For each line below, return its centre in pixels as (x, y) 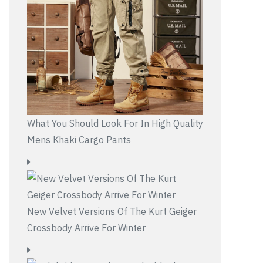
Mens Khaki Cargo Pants (79, 140)
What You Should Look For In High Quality (115, 123)
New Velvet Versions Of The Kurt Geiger (112, 211)
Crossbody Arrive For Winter (86, 228)
